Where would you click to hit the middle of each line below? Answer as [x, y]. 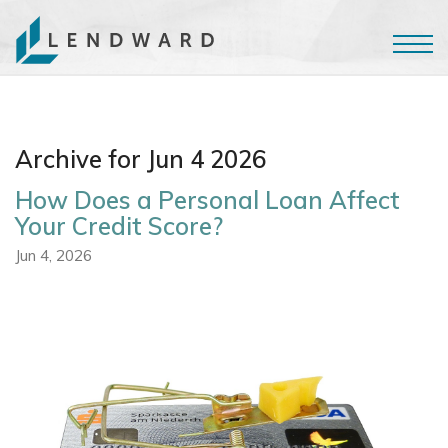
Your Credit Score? [119, 226]
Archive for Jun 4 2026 [140, 159]
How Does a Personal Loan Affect [207, 200]
